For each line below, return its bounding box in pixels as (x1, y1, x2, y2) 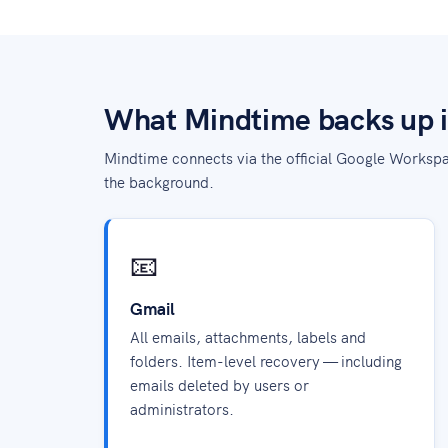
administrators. (130, 398, 234, 419)
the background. (104, 171, 214, 192)
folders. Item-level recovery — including (130, 350, 402, 371)
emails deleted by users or (130, 374, 309, 395)
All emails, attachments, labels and (130, 326, 366, 347)
